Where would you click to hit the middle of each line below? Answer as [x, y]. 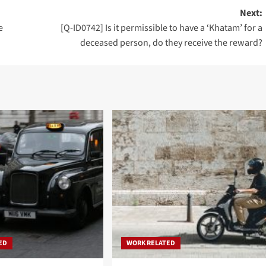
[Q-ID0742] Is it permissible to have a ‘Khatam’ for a [161, 28]
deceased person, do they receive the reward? [171, 42]
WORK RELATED [151, 243]
